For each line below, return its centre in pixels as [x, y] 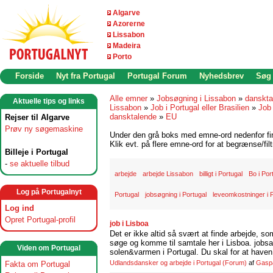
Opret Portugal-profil [40, 220]
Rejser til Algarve [37, 117]
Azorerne [129, 24]
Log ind [19, 208]
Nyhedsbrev [222, 76]
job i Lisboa [129, 224]
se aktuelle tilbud [40, 164]
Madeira [127, 46]
